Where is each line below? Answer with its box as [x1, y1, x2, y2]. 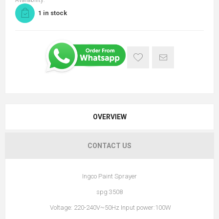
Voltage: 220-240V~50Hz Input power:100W [48, 204, 171, 211]
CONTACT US [88, 142, 131, 150]
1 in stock [38, 9, 67, 17]
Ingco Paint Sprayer [82, 173, 137, 180]
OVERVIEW [92, 113, 127, 121]
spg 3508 [96, 188, 123, 196]
